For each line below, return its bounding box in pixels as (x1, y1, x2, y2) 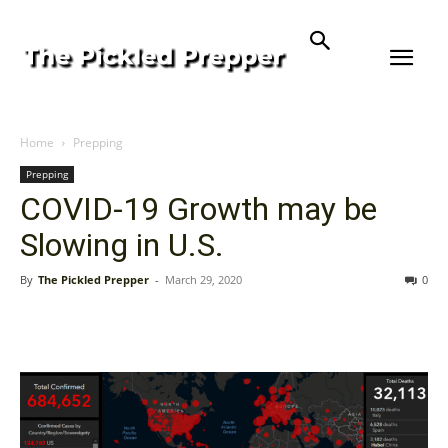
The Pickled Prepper (38, 272, 149, 287)
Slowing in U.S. (20, 226, 224, 264)
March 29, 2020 (165, 272, 242, 287)
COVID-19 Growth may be (20, 190, 377, 228)
